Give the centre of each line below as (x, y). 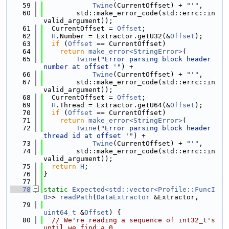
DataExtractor (123, 197)
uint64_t (60, 212)
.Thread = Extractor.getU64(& (113, 105)
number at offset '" (82, 67)
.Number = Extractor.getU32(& (113, 36)
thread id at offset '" (88, 136)
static (56, 189)
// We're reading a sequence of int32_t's (133, 220)
